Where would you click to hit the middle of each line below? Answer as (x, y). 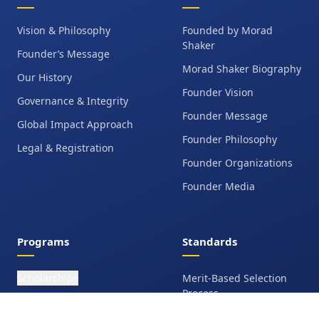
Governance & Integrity (73, 100)
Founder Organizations (237, 162)
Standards (210, 241)
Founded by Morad (228, 30)
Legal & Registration (66, 147)
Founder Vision (218, 92)
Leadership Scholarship (73, 301)
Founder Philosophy (230, 139)
